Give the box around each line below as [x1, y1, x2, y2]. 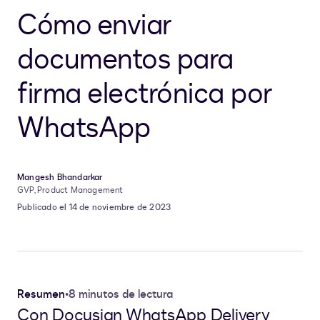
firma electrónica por [17, 74, 272, 114]
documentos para [17, 40, 234, 80]
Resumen [17, 286, 65, 303]
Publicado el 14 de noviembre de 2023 [17, 201, 171, 214]
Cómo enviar [17, 6, 171, 46]
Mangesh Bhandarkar [17, 171, 103, 184]
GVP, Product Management [17, 184, 124, 196]
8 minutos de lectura [69, 286, 173, 303]
